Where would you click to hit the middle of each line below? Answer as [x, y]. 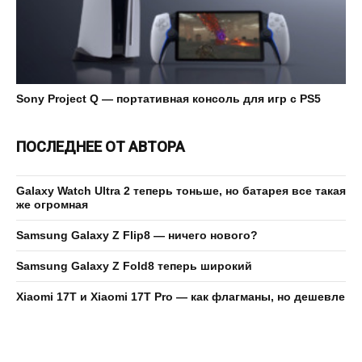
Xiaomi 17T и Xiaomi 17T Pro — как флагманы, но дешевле [181, 296]
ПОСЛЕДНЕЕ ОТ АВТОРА [101, 146]
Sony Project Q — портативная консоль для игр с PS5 [168, 98]
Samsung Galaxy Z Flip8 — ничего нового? [137, 235]
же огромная [52, 204]
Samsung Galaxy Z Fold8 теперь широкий [134, 265]
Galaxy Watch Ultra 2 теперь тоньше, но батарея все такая [181, 190]
